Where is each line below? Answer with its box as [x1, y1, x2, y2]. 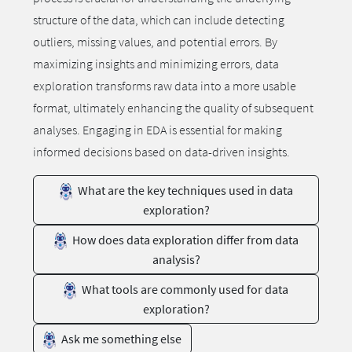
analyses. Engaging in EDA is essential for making [33, 122, 282, 137]
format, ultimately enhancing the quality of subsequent [33, 100, 313, 115]
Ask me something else [59, 331, 181, 347]
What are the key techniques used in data [75, 182, 293, 198]
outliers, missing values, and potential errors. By [33, 34, 277, 49]
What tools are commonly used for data [79, 281, 288, 298]
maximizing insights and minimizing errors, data [33, 56, 279, 71]
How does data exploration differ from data [69, 232, 299, 248]
